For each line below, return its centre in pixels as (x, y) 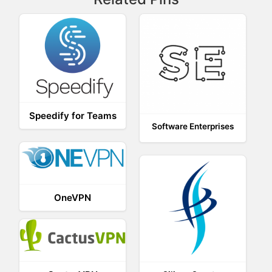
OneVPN (73, 197)
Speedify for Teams (73, 116)
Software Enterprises (193, 126)
